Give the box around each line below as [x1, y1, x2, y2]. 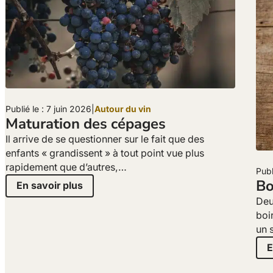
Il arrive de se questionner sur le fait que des [5, 133, 204, 145]
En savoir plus [16, 180, 83, 192]
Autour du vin [94, 103, 151, 114]
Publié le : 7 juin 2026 [5, 103, 91, 114]
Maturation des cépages [5, 113, 166, 133]
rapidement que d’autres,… [5, 161, 127, 173]
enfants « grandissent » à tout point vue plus [5, 147, 204, 159]
